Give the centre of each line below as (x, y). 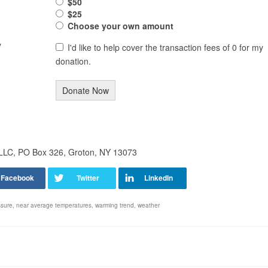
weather (149, 205)
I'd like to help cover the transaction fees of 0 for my (166, 48)
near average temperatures (54, 205)
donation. (73, 61)
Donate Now (85, 91)
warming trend (115, 205)
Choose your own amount (120, 26)
